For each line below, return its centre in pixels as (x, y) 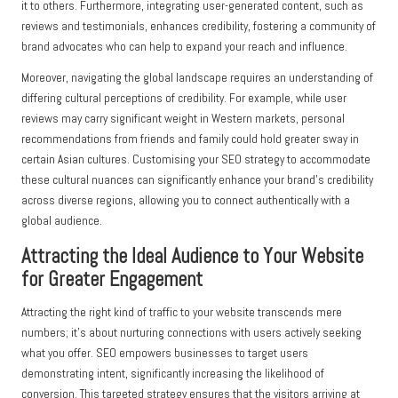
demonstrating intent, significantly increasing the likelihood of (173, 373)
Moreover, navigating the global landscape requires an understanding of (197, 77)
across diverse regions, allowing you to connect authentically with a (186, 200)
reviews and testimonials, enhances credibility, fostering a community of (199, 26)
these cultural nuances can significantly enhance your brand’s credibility (197, 179)
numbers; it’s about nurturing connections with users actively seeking (191, 332)
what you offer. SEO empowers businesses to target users (165, 353)
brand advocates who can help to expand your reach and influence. (184, 46)
